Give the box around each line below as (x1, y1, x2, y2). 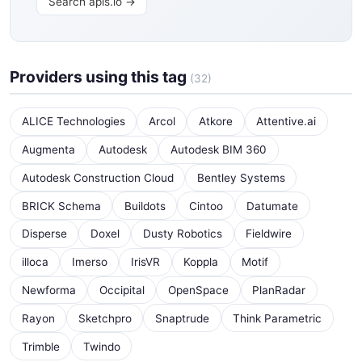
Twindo (82, 339, 120, 353)
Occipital (99, 284, 145, 297)
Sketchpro (78, 311, 132, 325)
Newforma (21, 284, 76, 297)
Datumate (246, 199, 299, 213)
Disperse (21, 227, 67, 241)
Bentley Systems (196, 170, 285, 184)
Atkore (198, 115, 233, 128)
